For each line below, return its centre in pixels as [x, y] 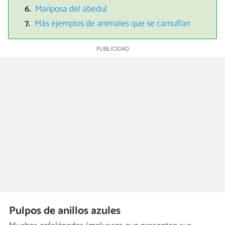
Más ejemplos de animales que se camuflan [113, 24]
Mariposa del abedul [71, 10]
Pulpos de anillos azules [65, 211]
